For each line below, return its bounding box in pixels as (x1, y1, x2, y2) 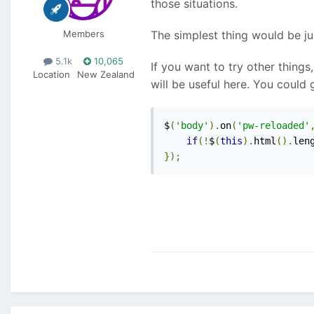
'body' (175, 120, 209, 132)
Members (62, 28, 104, 40)
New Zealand (76, 69, 135, 81)
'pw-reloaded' (237, 120, 310, 132)
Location (32, 69, 70, 81)
